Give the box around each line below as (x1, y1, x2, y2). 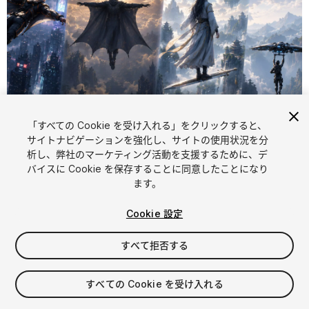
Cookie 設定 (126, 208, 183, 219)
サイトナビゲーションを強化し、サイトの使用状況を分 (26, 134, 268, 146)
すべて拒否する (120, 239, 189, 251)
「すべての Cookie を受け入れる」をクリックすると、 (28, 119, 268, 131)
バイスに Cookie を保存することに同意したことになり (26, 163, 268, 175)
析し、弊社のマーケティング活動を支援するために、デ (27, 148, 268, 160)
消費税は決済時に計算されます (7, 292, 142, 304)
